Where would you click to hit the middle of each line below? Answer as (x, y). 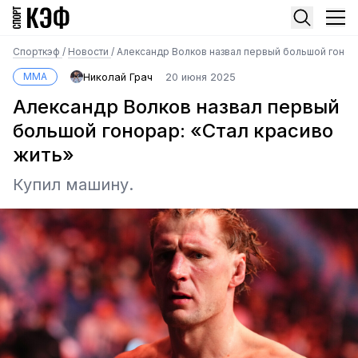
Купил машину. (73, 185)
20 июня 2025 (201, 77)
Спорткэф (38, 52)
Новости (89, 52)
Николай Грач (118, 77)
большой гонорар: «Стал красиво (173, 131)
